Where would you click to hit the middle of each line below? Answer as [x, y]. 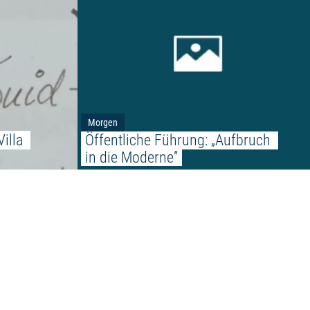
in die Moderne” [131, 157]
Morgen [103, 123]
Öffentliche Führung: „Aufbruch [180, 140]
